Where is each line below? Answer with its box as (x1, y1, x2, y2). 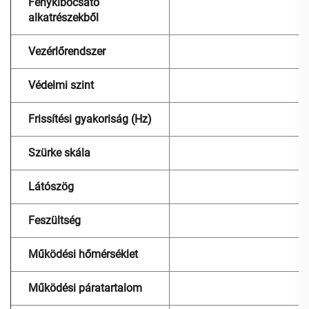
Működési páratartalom (28, 281, 142, 295)
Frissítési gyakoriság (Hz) (28, 112, 152, 126)
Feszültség (28, 214, 81, 228)
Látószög (28, 180, 74, 194)
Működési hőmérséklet (28, 248, 138, 261)
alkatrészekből (28, 11, 99, 25)
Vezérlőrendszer (28, 45, 106, 59)
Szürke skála (28, 146, 90, 160)
